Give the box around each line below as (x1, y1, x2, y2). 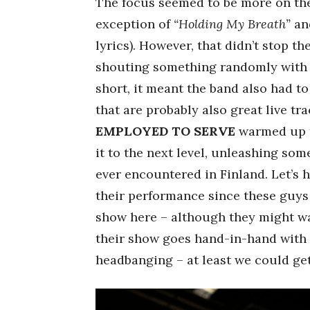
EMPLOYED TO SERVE (95, 122, 235, 139)
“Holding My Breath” (174, 15, 291, 32)
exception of (95, 15, 174, 32)
